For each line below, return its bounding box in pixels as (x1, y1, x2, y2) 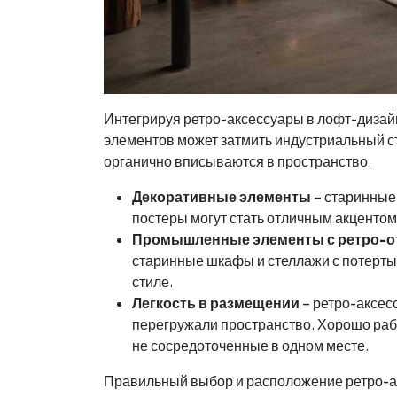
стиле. (132, 273, 173, 291)
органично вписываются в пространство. (104, 152, 371, 170)
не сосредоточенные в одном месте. (132, 337, 369, 354)
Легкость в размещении (132, 294, 300, 312)
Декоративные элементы (132, 188, 311, 206)
